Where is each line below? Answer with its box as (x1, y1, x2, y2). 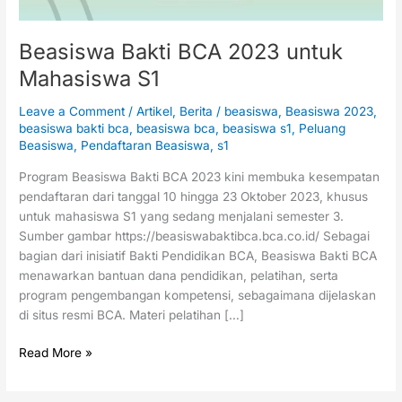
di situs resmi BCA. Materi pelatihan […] (19, 307, 245, 322)
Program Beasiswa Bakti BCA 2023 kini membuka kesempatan (19, 169, 380, 184)
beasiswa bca (136, 121, 216, 136)
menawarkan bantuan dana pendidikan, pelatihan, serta (19, 267, 339, 283)
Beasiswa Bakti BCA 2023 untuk (19, 39, 344, 66)
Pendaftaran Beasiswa (81, 138, 211, 153)
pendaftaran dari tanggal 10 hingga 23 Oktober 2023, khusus (19, 188, 369, 204)
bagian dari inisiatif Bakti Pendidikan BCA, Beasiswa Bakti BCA (19, 248, 378, 263)
